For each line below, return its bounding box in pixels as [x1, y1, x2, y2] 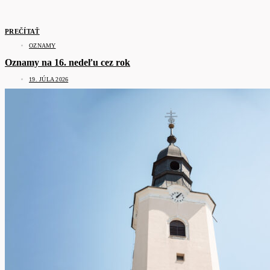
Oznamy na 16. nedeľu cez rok [5, 57, 130, 67]
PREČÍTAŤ [5, 28, 40, 36]
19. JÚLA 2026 [29, 75, 69, 83]
